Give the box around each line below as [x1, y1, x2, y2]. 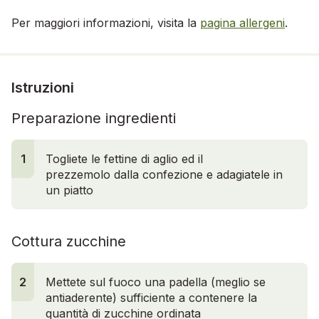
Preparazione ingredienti [11, 109, 176, 127]
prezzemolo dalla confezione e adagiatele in [46, 167, 283, 182]
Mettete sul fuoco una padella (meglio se [46, 274, 266, 289]
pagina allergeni [200, 15, 285, 30]
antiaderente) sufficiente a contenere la [46, 290, 257, 305]
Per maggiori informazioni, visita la [11, 15, 200, 30]
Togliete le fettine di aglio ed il [46, 151, 203, 166]
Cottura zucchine [11, 232, 126, 250]
